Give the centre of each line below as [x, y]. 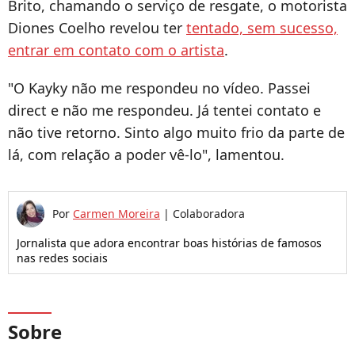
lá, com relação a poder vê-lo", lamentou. [146, 155]
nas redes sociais [62, 258]
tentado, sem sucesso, [262, 28]
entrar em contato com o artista [116, 50]
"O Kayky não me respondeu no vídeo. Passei [159, 88]
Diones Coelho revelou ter [97, 28]
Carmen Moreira [116, 214]
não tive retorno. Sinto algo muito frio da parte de [176, 133]
